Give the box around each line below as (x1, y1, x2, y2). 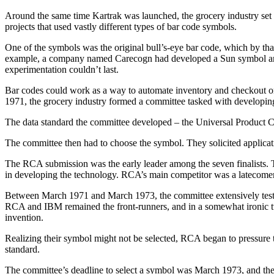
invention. (5, 212, 43, 223)
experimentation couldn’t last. (5, 64, 119, 75)
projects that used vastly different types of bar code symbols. (5, 21, 237, 32)
